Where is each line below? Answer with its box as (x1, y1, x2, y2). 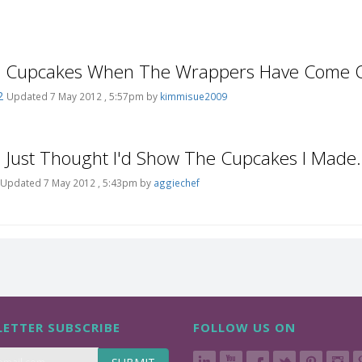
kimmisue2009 (160, 90, 227, 103)
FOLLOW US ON (193, 319, 296, 335)
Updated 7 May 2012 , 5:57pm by (6, 90, 160, 103)
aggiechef (154, 176, 200, 190)
